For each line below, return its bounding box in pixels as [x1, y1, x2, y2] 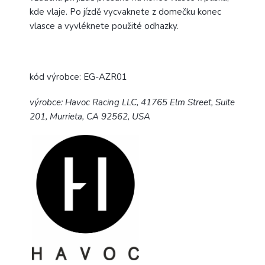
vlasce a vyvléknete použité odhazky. [30, 20, 186, 33]
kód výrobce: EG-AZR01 [30, 71, 127, 83]
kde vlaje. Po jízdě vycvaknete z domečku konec [30, 6, 221, 18]
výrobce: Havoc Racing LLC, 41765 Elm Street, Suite [30, 96, 235, 109]
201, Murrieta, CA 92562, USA [30, 111, 150, 123]
